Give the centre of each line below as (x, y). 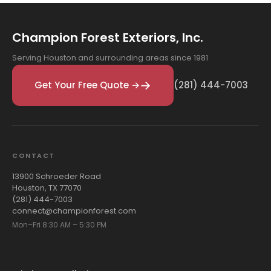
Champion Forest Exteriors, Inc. (108, 37)
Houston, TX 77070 (47, 188)
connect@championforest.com (74, 211)
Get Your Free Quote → (87, 85)
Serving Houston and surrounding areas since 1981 (110, 57)
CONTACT (34, 155)
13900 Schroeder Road (57, 176)
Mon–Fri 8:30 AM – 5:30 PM (59, 224)
